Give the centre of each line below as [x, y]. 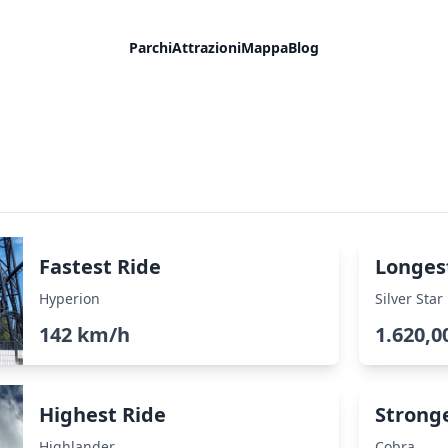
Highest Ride [103, 414]
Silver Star [408, 298]
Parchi [150, 47]
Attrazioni [206, 47]
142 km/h [85, 334]
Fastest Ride [100, 266]
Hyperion [70, 298]
